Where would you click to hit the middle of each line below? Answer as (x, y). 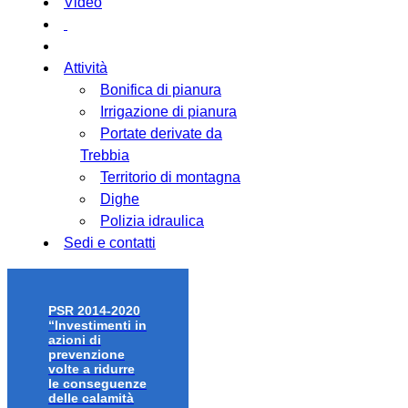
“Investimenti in (97, 326)
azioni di (75, 340)
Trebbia (105, 155)
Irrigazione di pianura (168, 111)
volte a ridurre (92, 369)
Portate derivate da (161, 133)
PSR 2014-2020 (94, 311)
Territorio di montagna (170, 177)
